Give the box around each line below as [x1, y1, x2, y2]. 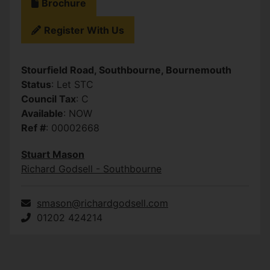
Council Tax [21, 93, 76, 105]
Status [21, 78, 51, 91]
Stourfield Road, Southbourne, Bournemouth [21, 64, 231, 77]
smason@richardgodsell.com [37, 197, 168, 210]
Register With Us [44, 24, 124, 36]
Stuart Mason [21, 148, 84, 161]
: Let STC [51, 78, 93, 91]
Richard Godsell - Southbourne [21, 163, 162, 175]
